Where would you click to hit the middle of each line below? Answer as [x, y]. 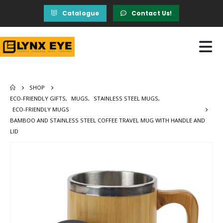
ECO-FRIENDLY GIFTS [38, 98]
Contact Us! [152, 13]
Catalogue [81, 13]
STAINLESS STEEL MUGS [126, 98]
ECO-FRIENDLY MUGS [41, 109]
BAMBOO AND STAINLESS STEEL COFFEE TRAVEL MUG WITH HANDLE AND [108, 120]
